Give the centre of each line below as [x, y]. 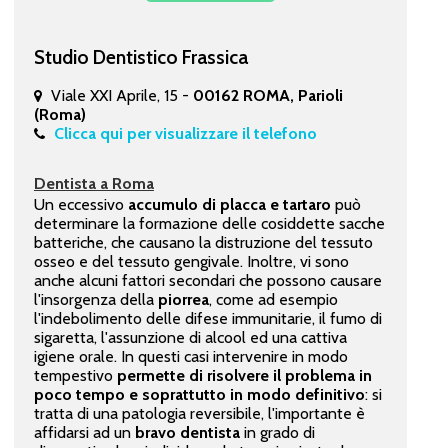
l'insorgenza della [95, 299]
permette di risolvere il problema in [242, 375]
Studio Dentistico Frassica [140, 56]
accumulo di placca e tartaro [227, 204]
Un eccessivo [78, 204]
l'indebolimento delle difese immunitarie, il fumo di [207, 318]
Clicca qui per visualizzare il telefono [185, 133]
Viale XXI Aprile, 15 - [121, 95]
